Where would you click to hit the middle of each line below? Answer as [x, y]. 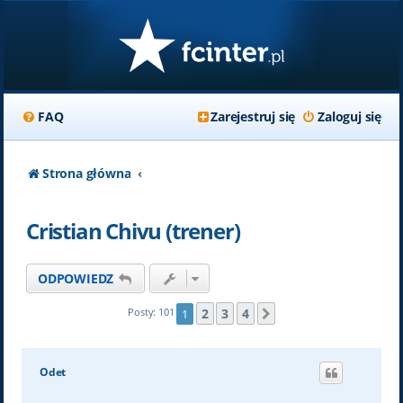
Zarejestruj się [253, 116]
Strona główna [86, 173]
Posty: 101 [152, 312]
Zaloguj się [350, 116]
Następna [307, 314]
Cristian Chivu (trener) [133, 231]
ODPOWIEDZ [76, 278]
